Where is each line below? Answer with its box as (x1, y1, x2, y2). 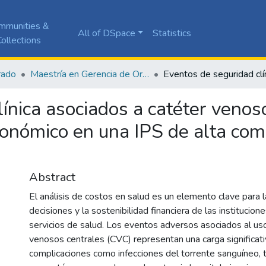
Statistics (153, 26, 192, 40)
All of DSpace (77, 26, 135, 40)
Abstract (29, 169, 75, 185)
